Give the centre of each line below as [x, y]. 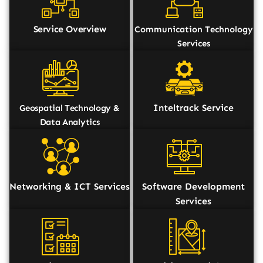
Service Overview [70, 29]
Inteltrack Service [194, 108]
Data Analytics [70, 122]
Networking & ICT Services [69, 186]
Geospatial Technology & [70, 108]
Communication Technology [193, 29]
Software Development [194, 186]
